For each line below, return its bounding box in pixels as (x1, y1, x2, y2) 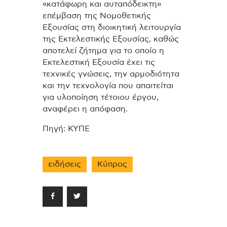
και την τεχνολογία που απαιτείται (43, 82, 173, 90)
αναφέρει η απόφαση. (43, 105, 128, 113)
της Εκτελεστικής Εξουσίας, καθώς (43, 35, 179, 44)
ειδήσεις (48, 160, 81, 168)
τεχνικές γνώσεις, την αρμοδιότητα (43, 70, 179, 79)
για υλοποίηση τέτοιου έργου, (43, 93, 159, 102)
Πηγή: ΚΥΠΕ (43, 125, 90, 133)
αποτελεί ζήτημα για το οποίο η (43, 47, 164, 55)
